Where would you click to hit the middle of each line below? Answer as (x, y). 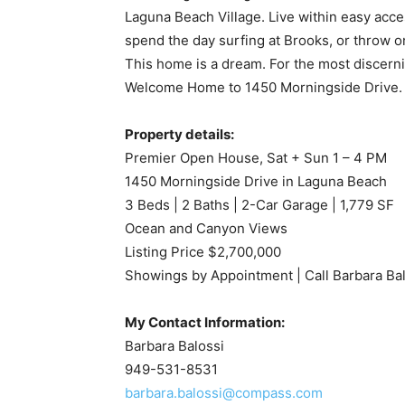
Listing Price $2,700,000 (203, 252)
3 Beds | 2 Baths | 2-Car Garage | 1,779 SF (259, 205)
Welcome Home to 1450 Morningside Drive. (264, 88)
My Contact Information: (205, 323)
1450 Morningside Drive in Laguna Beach (256, 182)
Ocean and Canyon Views (206, 229)
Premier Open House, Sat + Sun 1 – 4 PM (256, 158)
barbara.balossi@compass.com (224, 393)
